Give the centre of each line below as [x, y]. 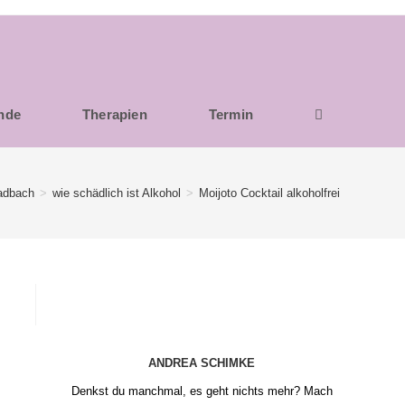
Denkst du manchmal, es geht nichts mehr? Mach [202, 391]
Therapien [114, 114]
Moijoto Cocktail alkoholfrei [269, 193]
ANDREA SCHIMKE [202, 363]
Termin [231, 114]
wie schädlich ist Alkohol [117, 193]
